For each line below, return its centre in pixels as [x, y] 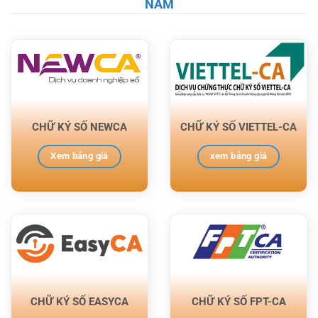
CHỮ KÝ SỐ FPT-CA [238, 301]
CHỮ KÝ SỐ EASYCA [79, 301]
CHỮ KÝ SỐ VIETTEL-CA [238, 127]
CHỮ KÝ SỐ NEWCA [79, 127]
